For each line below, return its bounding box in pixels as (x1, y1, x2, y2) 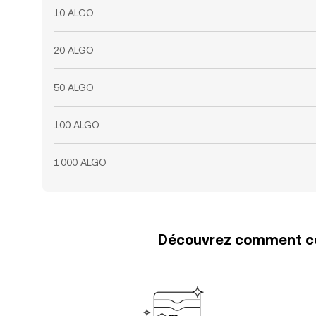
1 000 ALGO (54, 157, 107, 168)
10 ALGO (54, 7, 94, 18)
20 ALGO (54, 44, 94, 56)
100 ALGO (54, 119, 99, 130)
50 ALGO (54, 82, 94, 93)
